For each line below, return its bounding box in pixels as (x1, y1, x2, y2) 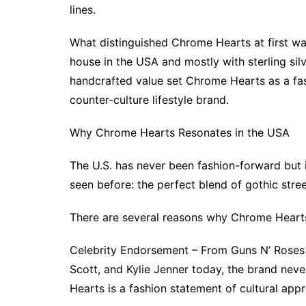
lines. (70, 3, 96, 17)
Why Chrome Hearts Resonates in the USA (70, 126, 290, 140)
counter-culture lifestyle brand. (70, 93, 229, 107)
